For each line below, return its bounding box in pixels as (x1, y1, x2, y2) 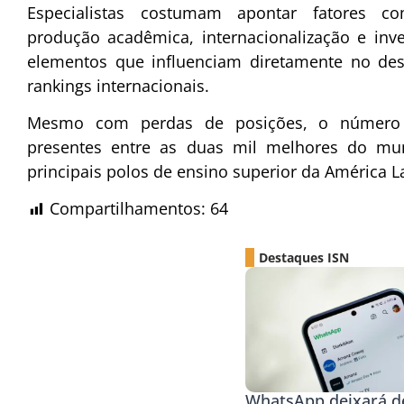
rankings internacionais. (27, 74, 209, 96)
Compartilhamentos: (50, 197, 206, 220)
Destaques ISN (259, 249, 349, 267)
